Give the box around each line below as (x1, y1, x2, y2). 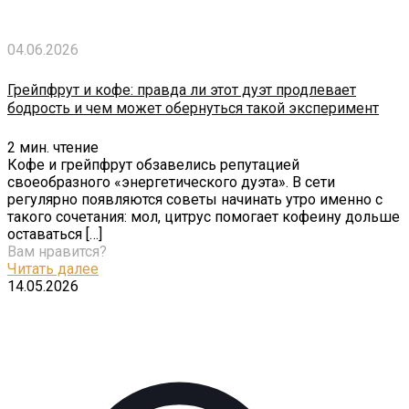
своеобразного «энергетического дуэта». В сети (7, 173, 335, 191)
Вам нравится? (7, 242, 107, 260)
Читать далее (7, 259, 99, 278)
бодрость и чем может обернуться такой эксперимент (7, 99, 379, 117)
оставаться (7, 225, 82, 243)
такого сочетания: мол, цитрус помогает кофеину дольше (7, 207, 400, 225)
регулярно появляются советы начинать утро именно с (7, 190, 383, 208)
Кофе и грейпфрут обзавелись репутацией (7, 155, 299, 173)
